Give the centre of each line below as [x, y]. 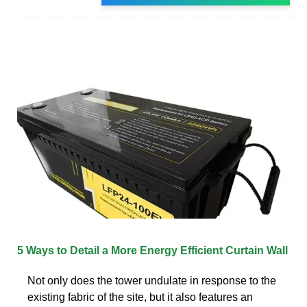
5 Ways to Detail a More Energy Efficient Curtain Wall [152, 250]
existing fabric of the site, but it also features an [140, 297]
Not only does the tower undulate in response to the [152, 280]
